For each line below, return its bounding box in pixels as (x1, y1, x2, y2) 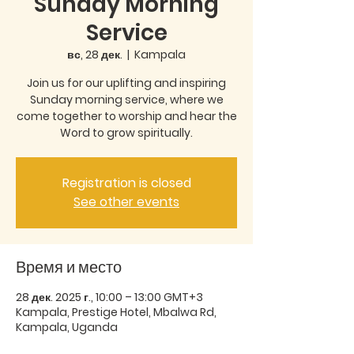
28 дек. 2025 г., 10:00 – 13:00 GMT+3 (16, 288, 203, 305)
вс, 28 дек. (67, 46, 122, 62)
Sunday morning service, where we (29, 91, 224, 107)
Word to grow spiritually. (60, 124, 193, 141)
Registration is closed (62, 173, 191, 192)
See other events (73, 192, 179, 211)
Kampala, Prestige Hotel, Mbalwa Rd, (16, 303, 217, 320)
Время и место (16, 255, 122, 278)
